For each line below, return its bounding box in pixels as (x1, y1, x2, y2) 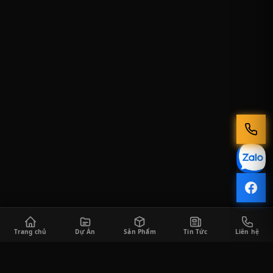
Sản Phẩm (124, 227, 156, 236)
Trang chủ (13, 227, 47, 236)
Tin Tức (183, 227, 208, 236)
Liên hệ (235, 227, 260, 236)
